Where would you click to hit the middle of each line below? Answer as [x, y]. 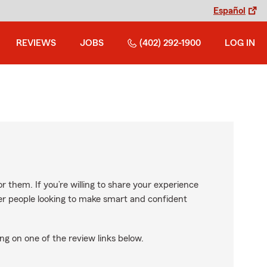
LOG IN [240, 43]
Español [229, 11]
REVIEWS [36, 43]
